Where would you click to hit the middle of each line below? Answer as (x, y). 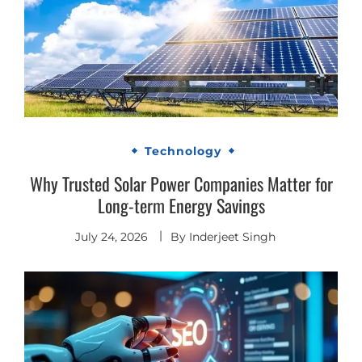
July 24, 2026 (112, 237)
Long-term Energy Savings (181, 206)
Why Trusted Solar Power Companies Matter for (181, 184)
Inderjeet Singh (232, 237)
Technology (183, 151)
